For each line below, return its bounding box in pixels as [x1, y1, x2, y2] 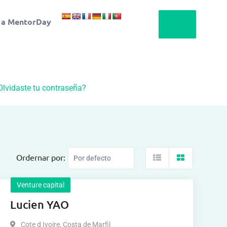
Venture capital [16, 181, 64, 189]
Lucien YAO [10, 198, 69, 211]
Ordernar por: [16, 152, 65, 162]
